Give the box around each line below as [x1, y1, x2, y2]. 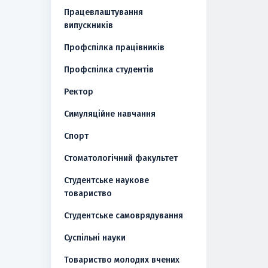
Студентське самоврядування [63, 211, 183, 221]
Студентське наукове [63, 175, 149, 186]
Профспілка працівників [63, 42, 165, 53]
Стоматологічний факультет [63, 153, 178, 164]
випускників [63, 20, 113, 31]
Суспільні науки [63, 233, 126, 243]
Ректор [63, 87, 93, 98]
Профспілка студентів [63, 65, 154, 75]
